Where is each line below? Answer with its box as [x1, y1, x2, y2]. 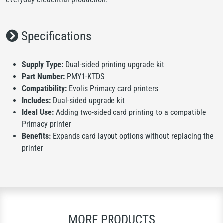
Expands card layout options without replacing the [51, 131, 214, 141]
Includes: [22, 95, 51, 105]
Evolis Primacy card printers [67, 83, 158, 93]
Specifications [18, 28, 91, 43]
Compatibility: [22, 83, 67, 93]
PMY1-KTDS [65, 71, 104, 81]
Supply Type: [22, 59, 63, 69]
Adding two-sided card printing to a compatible [54, 107, 206, 117]
